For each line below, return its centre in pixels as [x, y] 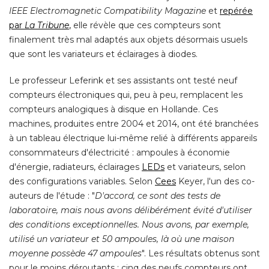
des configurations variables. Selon [82, 181]
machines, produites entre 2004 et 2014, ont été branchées [134, 123]
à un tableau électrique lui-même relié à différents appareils [133, 138]
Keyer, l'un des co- [215, 181]
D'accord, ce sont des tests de [158, 195]
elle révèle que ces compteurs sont [146, 25]
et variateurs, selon [205, 167]
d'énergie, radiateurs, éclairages [75, 167]
